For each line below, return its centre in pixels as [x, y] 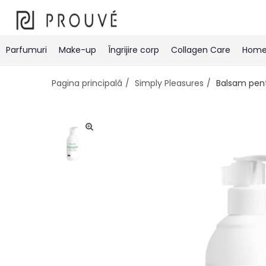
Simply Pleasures [169, 83]
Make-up [77, 50]
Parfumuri [26, 50]
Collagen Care [201, 50]
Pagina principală [87, 83]
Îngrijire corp [134, 50]
